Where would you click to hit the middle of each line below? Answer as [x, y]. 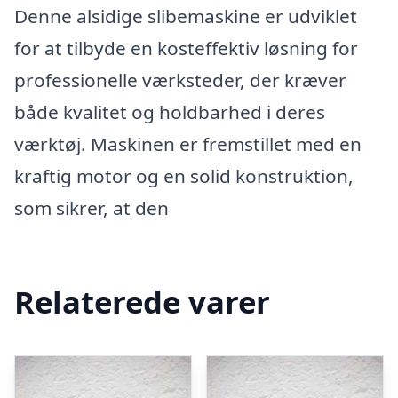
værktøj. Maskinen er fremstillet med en [188, 144]
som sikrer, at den [92, 208]
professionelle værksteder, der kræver [180, 80]
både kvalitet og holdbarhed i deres [170, 112]
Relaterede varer [142, 301]
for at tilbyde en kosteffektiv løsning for [186, 48]
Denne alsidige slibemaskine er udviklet [186, 16]
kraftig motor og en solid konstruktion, [184, 176]
